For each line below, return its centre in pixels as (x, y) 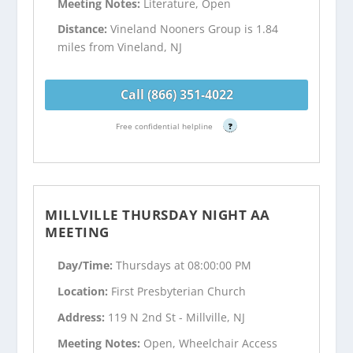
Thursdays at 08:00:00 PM (184, 266)
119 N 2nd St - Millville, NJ (177, 317)
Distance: (84, 29)
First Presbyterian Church (179, 292)
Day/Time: (87, 266)
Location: (85, 292)
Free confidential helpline (165, 126)
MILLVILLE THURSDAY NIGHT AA (158, 214)
